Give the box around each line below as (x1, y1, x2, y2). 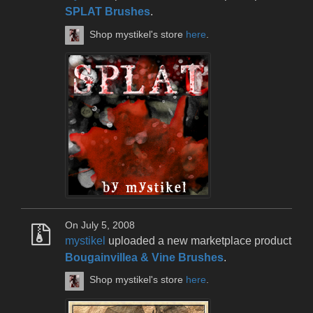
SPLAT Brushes (65, 6, 150, 18)
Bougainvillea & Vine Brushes (65, 251, 224, 263)
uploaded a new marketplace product (105, 234, 291, 247)
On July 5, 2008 (65, 219, 135, 231)
